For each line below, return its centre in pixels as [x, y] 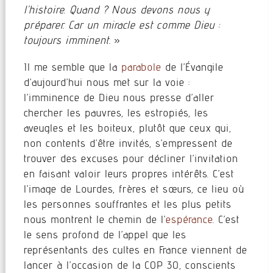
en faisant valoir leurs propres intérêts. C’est [129, 174]
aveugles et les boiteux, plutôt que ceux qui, [127, 128]
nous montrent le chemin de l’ [94, 219]
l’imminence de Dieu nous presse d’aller [119, 97]
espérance [189, 219]
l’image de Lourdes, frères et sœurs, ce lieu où [134, 189]
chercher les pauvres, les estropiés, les [116, 113]
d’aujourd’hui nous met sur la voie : [107, 82]
